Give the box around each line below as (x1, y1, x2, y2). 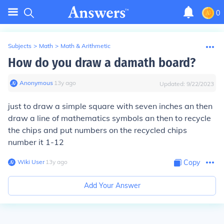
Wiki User (17, 158, 44, 165)
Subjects (8, 42, 31, 49)
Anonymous (19, 79, 53, 86)
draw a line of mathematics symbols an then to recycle (8, 113, 211, 123)
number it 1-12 (8, 137, 64, 147)
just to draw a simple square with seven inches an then (8, 101, 212, 111)
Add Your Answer (83, 181, 140, 190)
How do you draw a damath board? (8, 55, 195, 70)
